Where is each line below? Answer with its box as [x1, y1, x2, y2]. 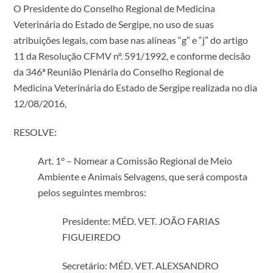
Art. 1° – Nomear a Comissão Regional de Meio [38, 154, 233, 166]
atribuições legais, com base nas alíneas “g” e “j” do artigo [13, 34, 249, 46]
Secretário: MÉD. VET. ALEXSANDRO [62, 259, 219, 271]
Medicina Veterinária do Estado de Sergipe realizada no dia [13, 82, 258, 94]
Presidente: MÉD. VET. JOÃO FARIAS [62, 214, 220, 227]
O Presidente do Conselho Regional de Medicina [13, 2, 216, 15]
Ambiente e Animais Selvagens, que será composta [38, 170, 248, 182]
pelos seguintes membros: [38, 186, 147, 198]
